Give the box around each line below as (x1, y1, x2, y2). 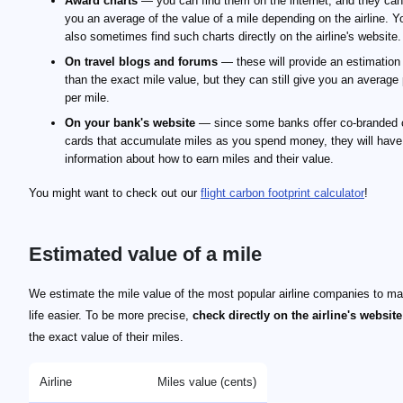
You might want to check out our (29, 186, 201, 200)
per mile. (65, 91, 110, 104)
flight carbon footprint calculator (201, 186, 364, 200)
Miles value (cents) (157, 375, 256, 389)
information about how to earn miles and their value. (65, 152, 334, 166)
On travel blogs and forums (65, 55, 218, 68)
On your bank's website (65, 116, 195, 130)
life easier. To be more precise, (29, 309, 193, 322)
